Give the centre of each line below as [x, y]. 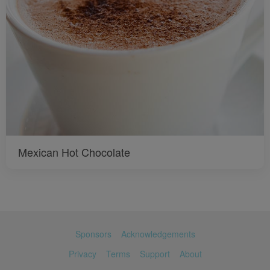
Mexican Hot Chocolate [74, 152]
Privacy [82, 254]
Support [155, 254]
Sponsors [93, 234]
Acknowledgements [158, 234]
